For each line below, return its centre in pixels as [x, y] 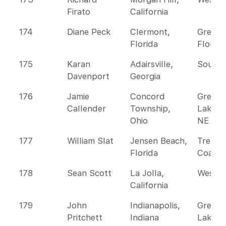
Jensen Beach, [159, 141]
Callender [87, 108]
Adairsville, [152, 64]
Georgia [145, 76]
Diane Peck [89, 32]
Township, [150, 108]
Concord [148, 96]
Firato [79, 12]
